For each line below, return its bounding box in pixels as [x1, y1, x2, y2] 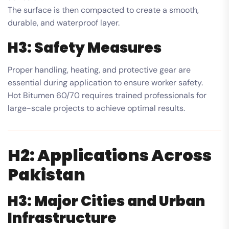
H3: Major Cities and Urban [8, 191, 205, 211]
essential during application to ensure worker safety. [8, 77, 203, 88]
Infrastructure [8, 208, 117, 228]
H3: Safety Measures [8, 37, 162, 58]
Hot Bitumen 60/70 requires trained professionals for [8, 89, 207, 101]
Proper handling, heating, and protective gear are [8, 64, 191, 75]
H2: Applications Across [8, 143, 212, 167]
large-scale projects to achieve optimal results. [8, 102, 185, 113]
